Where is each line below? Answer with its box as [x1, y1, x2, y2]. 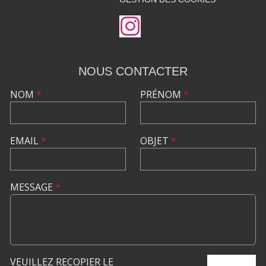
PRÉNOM [140, 87, 183, 101]
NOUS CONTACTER [78, 64, 188, 78]
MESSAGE [10, 180, 55, 194]
